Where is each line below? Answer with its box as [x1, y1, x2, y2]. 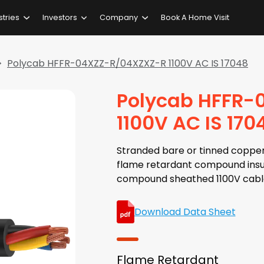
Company [100, 12, 138, 23]
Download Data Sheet [134, 204, 236, 219]
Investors [42, 12, 77, 23]
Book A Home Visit [160, 12, 229, 23]
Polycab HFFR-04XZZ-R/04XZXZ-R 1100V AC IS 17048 [7, 57, 248, 70]
